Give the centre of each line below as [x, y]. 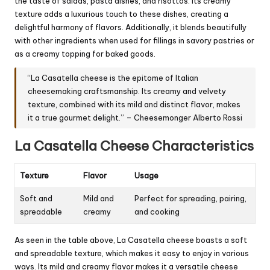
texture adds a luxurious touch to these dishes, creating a [121, 14]
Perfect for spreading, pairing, [190, 198]
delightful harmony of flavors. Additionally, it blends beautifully [130, 27]
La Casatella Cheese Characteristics [134, 146]
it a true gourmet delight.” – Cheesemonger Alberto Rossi [135, 118]
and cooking [157, 211]
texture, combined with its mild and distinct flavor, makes [134, 105]
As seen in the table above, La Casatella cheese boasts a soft [131, 240]
